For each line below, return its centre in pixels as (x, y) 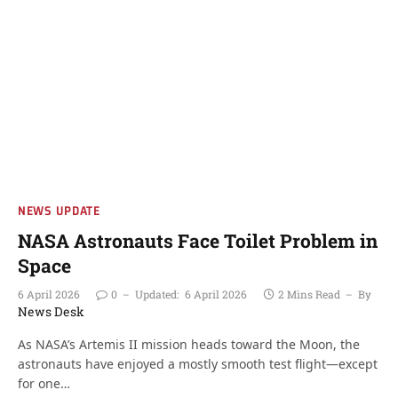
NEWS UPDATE (59, 211)
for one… (44, 383)
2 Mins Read (309, 294)
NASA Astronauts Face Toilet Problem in (198, 241)
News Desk (51, 311)
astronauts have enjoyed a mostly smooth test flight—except (198, 364)
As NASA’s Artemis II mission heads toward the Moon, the (189, 344)
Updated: (157, 294)
